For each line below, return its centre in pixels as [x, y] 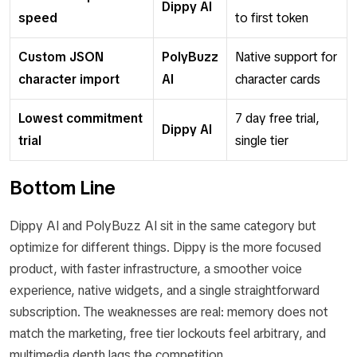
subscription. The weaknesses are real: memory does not [169, 312]
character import [69, 79]
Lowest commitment [80, 118]
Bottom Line [63, 187]
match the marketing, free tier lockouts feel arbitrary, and [168, 333]
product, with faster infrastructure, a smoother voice [156, 269]
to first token [272, 18]
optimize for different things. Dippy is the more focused [165, 247]
